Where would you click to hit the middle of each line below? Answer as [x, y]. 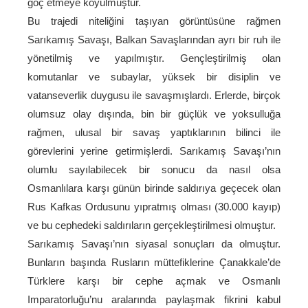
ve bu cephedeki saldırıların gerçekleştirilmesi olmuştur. [152, 225]
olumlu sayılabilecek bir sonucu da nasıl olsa [154, 169]
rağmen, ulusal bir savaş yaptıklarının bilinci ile [154, 132]
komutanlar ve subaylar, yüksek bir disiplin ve [154, 77]
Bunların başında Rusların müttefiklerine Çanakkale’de [154, 262]
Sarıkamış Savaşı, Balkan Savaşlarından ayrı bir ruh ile [154, 40]
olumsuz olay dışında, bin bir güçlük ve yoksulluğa [154, 114]
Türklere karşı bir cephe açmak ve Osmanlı [154, 281]
